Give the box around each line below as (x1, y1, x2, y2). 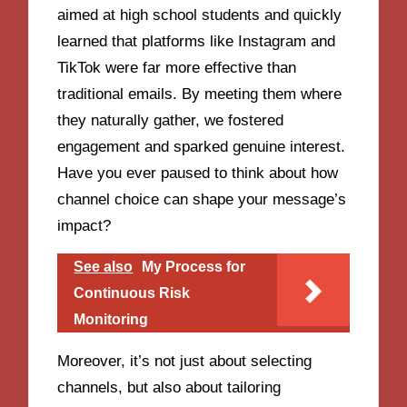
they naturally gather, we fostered (57, 112, 284, 130)
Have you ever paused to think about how (57, 164, 339, 183)
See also (74, 258, 134, 274)
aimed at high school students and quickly (57, 6, 342, 25)
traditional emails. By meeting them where (57, 85, 342, 104)
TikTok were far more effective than (57, 59, 297, 77)
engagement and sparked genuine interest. (57, 138, 346, 156)
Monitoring (74, 311, 149, 327)
